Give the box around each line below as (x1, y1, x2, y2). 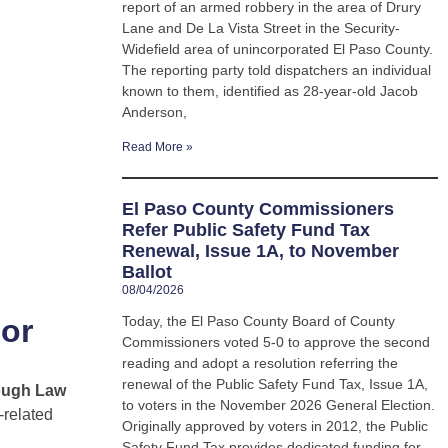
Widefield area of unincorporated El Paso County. (122, 41, 433, 58)
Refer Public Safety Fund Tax (122, 220, 370, 241)
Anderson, (122, 104, 187, 121)
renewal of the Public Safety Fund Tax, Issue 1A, (122, 376, 428, 393)
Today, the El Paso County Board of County (122, 313, 395, 330)
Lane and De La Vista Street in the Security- (122, 20, 400, 37)
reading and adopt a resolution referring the (122, 355, 398, 372)
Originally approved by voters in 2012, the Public (122, 418, 428, 435)
